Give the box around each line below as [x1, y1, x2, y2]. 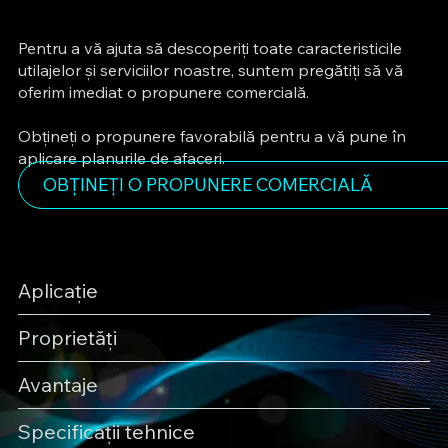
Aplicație [17, 277, 98, 303]
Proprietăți [17, 324, 117, 350]
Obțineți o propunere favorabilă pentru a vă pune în [17, 125, 406, 146]
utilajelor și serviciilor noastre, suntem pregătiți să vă [17, 59, 403, 80]
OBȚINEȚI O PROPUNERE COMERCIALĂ [42, 173, 373, 197]
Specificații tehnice [17, 418, 195, 444]
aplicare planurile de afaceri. [17, 147, 225, 168]
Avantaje [17, 371, 98, 397]
